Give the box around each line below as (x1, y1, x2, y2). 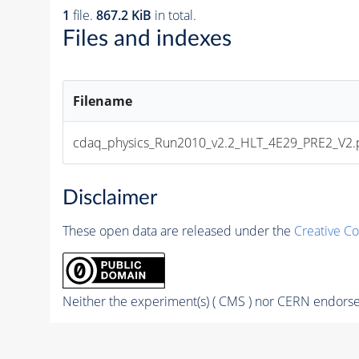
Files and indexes (62, 27, 232, 50)
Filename (73, 92, 133, 111)
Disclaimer (62, 188, 157, 208)
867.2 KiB (95, 6, 151, 25)
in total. (151, 6, 196, 25)
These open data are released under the (62, 222, 294, 240)
